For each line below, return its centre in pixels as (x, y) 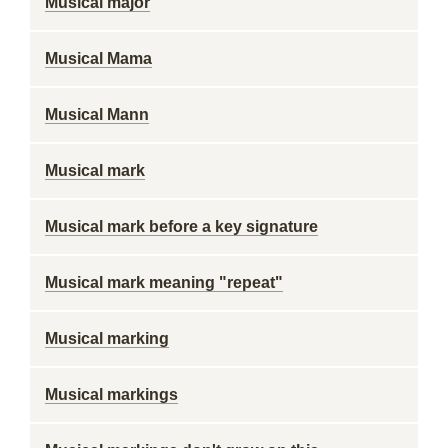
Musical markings (111, 394)
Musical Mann (97, 114)
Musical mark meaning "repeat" (164, 282)
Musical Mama (98, 58)
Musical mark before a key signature (181, 226)
